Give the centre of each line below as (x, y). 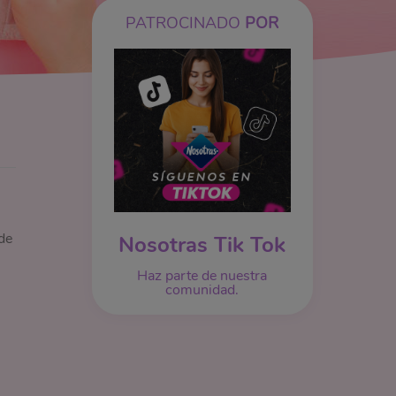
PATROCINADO (186, 23)
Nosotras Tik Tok (202, 245)
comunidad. (202, 290)
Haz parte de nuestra (202, 276)
